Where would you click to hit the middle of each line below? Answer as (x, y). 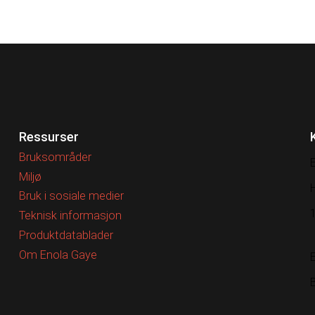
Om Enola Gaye (58, 255)
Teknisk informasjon (71, 216)
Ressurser (49, 137)
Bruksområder (56, 157)
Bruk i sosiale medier (72, 196)
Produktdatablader (66, 236)
